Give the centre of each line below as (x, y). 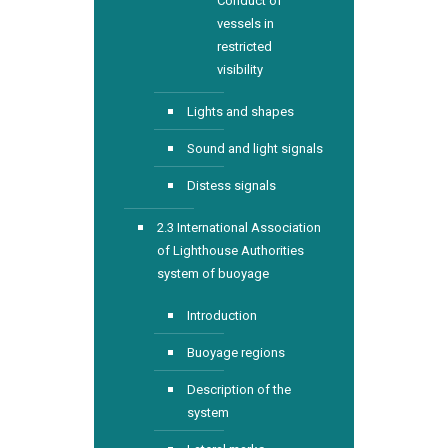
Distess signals (231, 185)
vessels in (245, 23)
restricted (244, 46)
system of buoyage (213, 273)
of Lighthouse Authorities (230, 250)
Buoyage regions (236, 352)
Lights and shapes (240, 111)
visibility (240, 69)
